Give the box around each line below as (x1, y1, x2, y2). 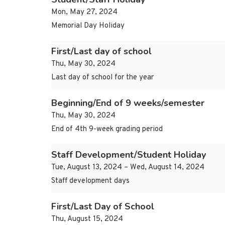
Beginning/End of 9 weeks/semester (51, 97, 204, 109)
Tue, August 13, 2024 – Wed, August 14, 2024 (51, 163, 204, 173)
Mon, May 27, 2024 (51, 8, 118, 18)
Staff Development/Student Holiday (51, 149, 206, 161)
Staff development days (51, 176, 130, 186)
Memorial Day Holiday (51, 21, 125, 31)
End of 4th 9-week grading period (51, 125, 163, 135)
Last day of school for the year (51, 73, 154, 83)
